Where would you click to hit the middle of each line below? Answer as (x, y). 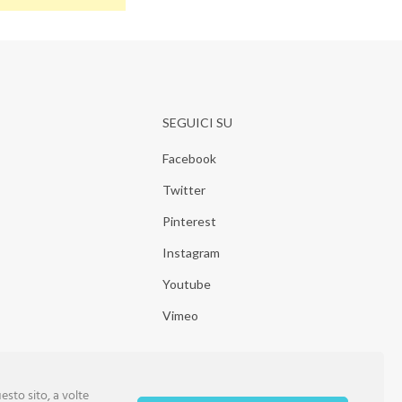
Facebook (189, 158)
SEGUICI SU (197, 122)
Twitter (184, 190)
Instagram (191, 253)
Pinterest (189, 221)
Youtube (187, 284)
